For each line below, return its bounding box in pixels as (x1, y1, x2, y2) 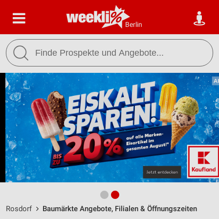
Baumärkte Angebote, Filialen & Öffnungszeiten (43, 204, 197, 213)
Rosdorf (6, 204, 32, 213)
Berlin (125, 21, 142, 28)
